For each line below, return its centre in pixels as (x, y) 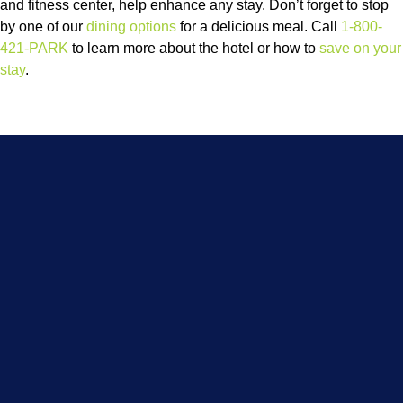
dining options (131, 27)
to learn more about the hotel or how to (194, 49)
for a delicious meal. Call (259, 27)
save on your (360, 49)
